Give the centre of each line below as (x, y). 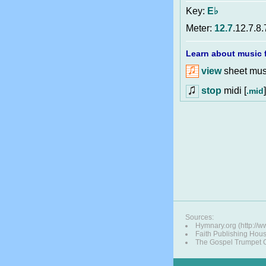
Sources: (199, 217)
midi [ (234, 90)
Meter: (200, 28)
